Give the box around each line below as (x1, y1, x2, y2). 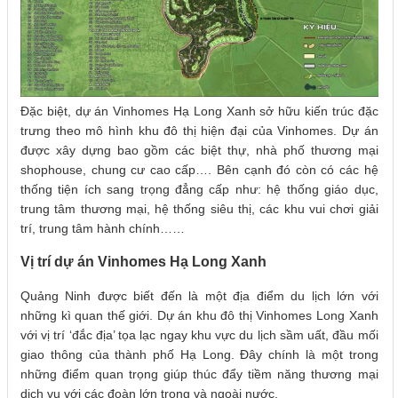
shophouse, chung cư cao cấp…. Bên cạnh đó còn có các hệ (20, 162, 378, 177)
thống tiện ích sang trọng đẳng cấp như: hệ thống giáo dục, (20, 181, 378, 196)
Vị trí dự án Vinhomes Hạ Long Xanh (20, 254, 270, 270)
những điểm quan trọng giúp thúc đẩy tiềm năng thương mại (20, 366, 378, 381)
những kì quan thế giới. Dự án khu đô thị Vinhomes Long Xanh (20, 307, 378, 322)
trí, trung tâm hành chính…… (20, 220, 185, 235)
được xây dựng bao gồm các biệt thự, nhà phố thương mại (20, 142, 378, 157)
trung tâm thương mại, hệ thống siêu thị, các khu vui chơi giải (20, 201, 378, 216)
